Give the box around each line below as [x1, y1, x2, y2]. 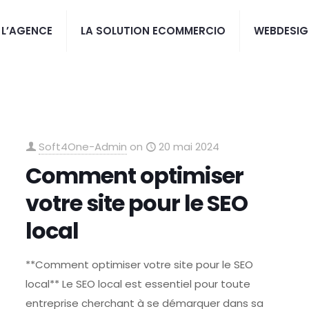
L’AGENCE [1, 23, 52, 38]
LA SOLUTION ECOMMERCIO [81, 23, 226, 38]
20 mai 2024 [159, 139, 220, 154]
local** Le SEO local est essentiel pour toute [26, 277, 251, 291]
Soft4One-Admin [39, 139, 128, 154]
